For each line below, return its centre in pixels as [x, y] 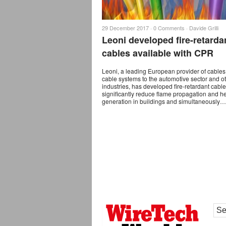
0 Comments [169, 28]
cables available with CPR [158, 53]
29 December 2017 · [128, 28]
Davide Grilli [204, 28]
